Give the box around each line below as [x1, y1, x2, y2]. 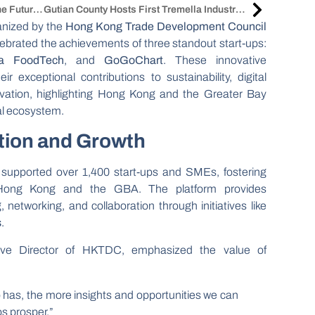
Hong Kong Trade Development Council [65, 20, 266, 32]
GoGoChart [104, 53, 164, 66]
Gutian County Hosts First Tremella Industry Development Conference [236, 4, 246, 15]
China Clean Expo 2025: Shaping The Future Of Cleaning [32, 4, 43, 15]
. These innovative [163, 53, 266, 66]
